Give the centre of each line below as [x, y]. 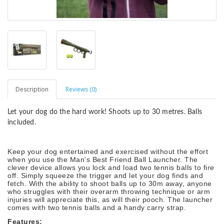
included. [22, 123]
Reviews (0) [81, 89]
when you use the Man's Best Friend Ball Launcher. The [103, 160]
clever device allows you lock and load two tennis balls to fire [111, 168]
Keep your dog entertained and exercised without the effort [108, 152]
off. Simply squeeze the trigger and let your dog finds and [105, 176]
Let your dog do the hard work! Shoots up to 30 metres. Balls [105, 112]
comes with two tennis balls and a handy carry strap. [99, 208]
